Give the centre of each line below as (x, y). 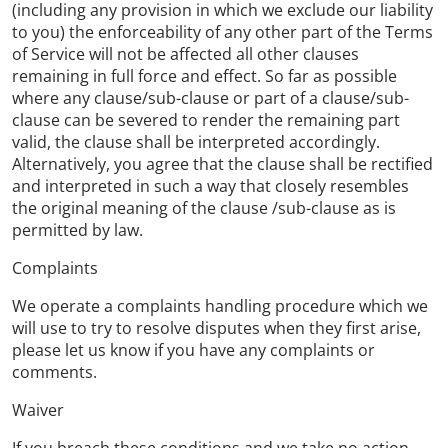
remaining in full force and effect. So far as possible (204, 76)
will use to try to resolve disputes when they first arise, (216, 328)
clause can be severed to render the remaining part (206, 120)
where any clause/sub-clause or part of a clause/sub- (210, 98)
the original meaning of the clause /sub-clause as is (204, 208)
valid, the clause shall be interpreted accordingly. (196, 142)
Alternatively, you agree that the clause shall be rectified (222, 164)
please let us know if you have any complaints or (193, 350)
